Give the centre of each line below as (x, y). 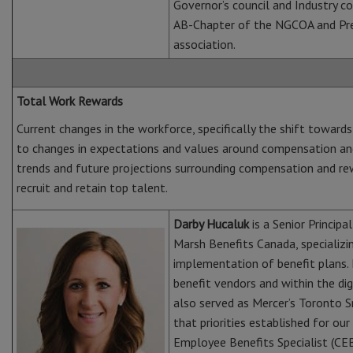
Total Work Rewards (70, 101)
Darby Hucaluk (211, 224)
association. (204, 44)
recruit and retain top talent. (92, 188)
